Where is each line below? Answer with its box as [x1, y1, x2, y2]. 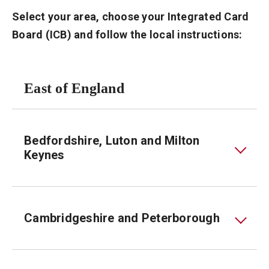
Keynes [24, 148, 65, 162]
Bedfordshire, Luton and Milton [24, 133, 200, 148]
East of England [24, 80, 124, 96]
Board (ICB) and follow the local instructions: [12, 28, 243, 41]
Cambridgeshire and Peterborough [24, 211, 220, 225]
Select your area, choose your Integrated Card [12, 10, 249, 23]
